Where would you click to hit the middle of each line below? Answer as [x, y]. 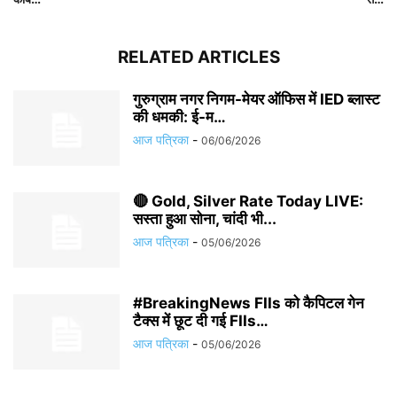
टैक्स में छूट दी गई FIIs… [201, 321]
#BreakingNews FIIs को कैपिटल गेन [249, 303]
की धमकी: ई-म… [179, 117]
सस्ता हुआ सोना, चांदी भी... [205, 219]
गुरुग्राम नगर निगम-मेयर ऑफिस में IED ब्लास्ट [257, 99]
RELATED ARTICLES [198, 57]
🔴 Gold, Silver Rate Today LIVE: [248, 201]
